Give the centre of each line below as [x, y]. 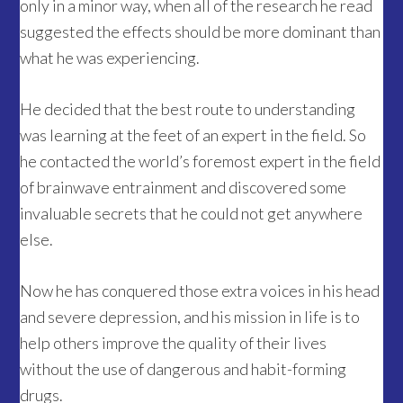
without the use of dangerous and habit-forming [184, 369]
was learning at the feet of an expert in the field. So [193, 135]
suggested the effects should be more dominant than [201, 32]
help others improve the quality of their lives [174, 343]
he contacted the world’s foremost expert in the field [201, 161]
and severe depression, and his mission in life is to [190, 317]
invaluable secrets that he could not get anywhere [192, 214]
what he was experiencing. [110, 58]
